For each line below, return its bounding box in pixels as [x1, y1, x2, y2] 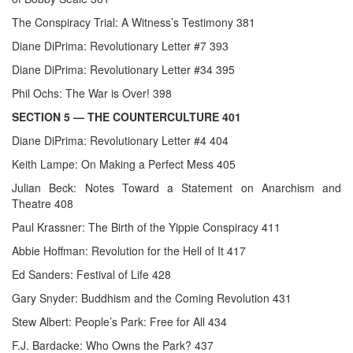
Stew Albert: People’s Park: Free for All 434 [12, 314, 227, 330]
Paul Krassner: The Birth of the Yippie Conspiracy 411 [12, 219, 281, 236]
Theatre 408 [12, 195, 73, 212]
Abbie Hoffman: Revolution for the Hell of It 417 [12, 243, 246, 259]
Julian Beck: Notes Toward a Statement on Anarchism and [12, 180, 341, 196]
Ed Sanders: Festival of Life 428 [12, 266, 171, 283]
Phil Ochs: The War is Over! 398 [12, 85, 172, 102]
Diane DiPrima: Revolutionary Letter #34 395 [12, 61, 235, 78]
